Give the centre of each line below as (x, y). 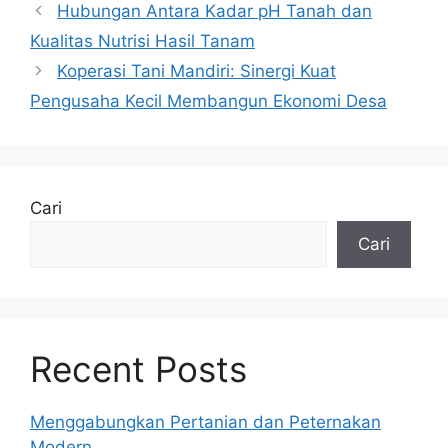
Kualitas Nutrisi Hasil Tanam (142, 41)
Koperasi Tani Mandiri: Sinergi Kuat (197, 71)
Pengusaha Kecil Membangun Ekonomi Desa (208, 101)
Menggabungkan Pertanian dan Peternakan (205, 422)
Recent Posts (138, 369)
